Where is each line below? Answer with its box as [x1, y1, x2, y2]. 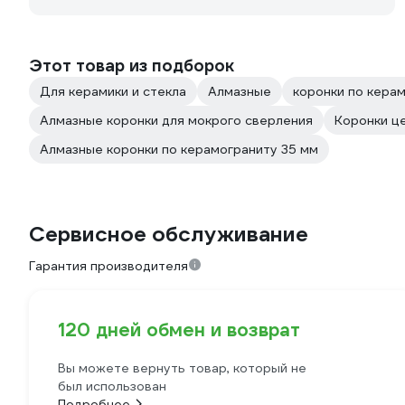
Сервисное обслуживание [29, 221, 308, 248]
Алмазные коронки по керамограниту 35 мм [40, 141, 318, 157]
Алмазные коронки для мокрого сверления [40, 112, 313, 128]
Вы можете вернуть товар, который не [58, 360, 306, 376]
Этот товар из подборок [29, 55, 234, 76]
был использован [58, 378, 166, 394]
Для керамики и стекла [40, 83, 186, 99]
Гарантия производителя [29, 258, 188, 274]
